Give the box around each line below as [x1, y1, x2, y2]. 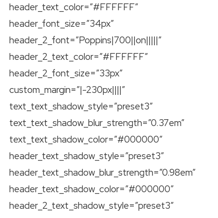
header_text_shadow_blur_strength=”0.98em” [9, 166, 196, 179]
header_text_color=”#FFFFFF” [9, 1, 138, 14]
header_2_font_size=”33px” [9, 67, 123, 80]
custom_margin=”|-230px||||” [9, 84, 125, 96]
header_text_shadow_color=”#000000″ [9, 183, 174, 196]
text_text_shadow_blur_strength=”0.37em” [9, 117, 184, 129]
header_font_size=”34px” [9, 18, 114, 30]
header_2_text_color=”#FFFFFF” [9, 51, 148, 63]
